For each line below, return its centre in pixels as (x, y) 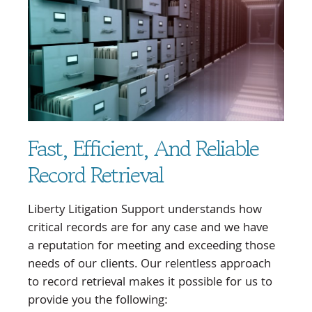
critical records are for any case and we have (148, 228)
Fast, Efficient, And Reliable (143, 148)
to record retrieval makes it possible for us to (150, 283)
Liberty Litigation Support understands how (145, 210)
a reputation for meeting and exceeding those (151, 247)
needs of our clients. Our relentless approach (149, 265)
